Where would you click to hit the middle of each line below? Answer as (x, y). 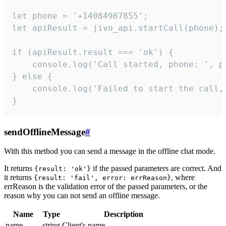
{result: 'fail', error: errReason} (102, 178)
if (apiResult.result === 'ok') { (93, 52)
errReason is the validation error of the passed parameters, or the (106, 187)
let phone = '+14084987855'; (80, 16)
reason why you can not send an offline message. (82, 196)
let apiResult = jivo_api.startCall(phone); (118, 28)
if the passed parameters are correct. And (156, 168)
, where (183, 178)
